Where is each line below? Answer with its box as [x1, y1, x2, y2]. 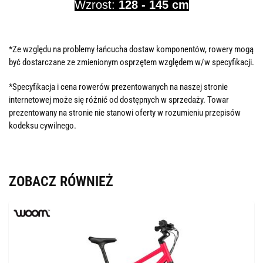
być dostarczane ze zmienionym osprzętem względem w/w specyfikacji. [9, 56, 254, 68]
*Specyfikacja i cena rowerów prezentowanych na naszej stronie [9, 81, 228, 92]
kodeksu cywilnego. [9, 120, 76, 131]
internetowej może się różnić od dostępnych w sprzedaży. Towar [9, 94, 229, 105]
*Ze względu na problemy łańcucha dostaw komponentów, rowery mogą [9, 43, 254, 55]
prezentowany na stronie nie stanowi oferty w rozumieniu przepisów [9, 107, 241, 118]
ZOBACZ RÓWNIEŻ [9, 173, 113, 190]
